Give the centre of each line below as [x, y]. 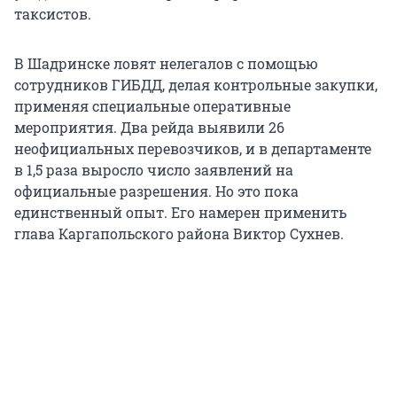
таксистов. [53, 14]
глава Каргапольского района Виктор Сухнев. [179, 234]
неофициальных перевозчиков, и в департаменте [193, 149]
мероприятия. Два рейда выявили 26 [149, 128]
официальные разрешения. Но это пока [156, 191]
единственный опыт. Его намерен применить [180, 213]
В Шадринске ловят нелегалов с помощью [166, 64]
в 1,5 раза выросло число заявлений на [154, 170]
